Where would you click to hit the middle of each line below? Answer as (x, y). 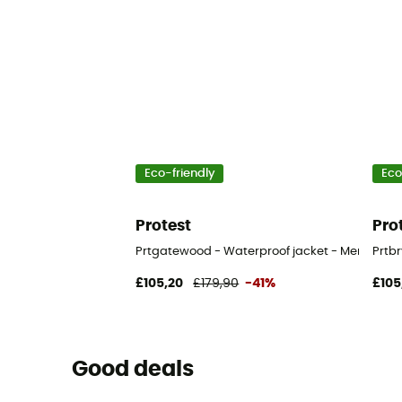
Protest (164, 226)
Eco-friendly (179, 174)
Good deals (132, 370)
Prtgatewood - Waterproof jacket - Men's (254, 251)
